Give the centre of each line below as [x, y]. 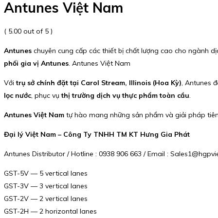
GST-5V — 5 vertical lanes [46, 173]
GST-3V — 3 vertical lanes [46, 186]
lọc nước [18, 95]
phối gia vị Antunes [36, 63]
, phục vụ [46, 95]
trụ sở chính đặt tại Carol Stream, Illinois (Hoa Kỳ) [99, 82]
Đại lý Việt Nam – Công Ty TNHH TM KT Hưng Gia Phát [97, 134]
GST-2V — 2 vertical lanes [46, 198]
